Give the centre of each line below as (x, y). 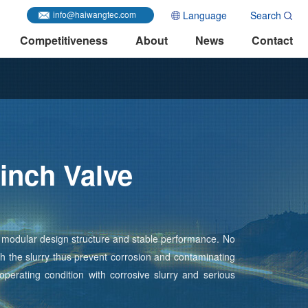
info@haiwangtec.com (95, 14)
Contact (272, 40)
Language (205, 15)
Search (266, 15)
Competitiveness (64, 40)
